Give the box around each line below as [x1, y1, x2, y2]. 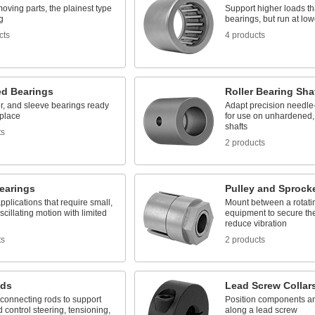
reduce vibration [224, 219, 287, 229]
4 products [224, 30, 265, 40]
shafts [224, 122, 247, 131]
